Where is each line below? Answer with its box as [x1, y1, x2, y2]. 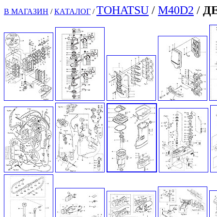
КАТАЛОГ [54, 7, 91, 15]
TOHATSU [96, 4, 149, 16]
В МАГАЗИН [4, 7, 48, 15]
